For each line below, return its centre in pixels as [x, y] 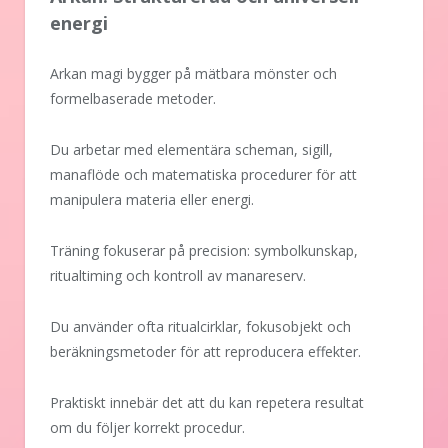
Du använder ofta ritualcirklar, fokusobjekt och [200, 327]
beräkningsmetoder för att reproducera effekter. [205, 352]
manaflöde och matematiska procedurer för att [203, 175]
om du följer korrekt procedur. [147, 428]
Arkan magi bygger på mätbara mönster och [193, 74]
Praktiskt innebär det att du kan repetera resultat [207, 403]
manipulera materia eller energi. [152, 200]
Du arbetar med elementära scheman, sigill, [191, 150]
